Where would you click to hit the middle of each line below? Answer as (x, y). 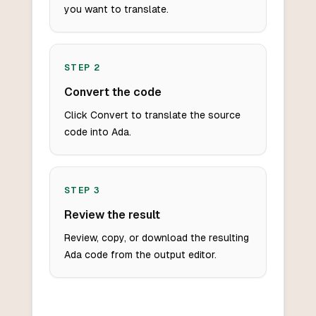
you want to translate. (116, 10)
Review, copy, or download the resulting (156, 238)
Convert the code (113, 92)
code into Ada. (97, 132)
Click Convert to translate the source (152, 115)
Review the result (112, 215)
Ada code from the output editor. (140, 255)
